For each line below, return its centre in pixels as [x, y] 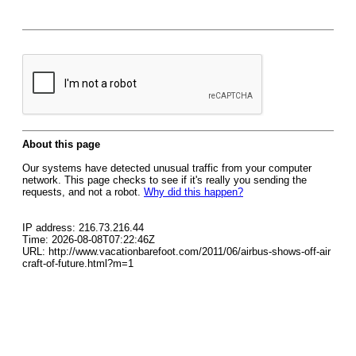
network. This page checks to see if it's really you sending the [164, 180]
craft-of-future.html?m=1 [78, 263]
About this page [61, 144]
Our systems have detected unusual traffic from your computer [167, 168]
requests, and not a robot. [83, 192]
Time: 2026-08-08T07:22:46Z [89, 240]
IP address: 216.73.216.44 [83, 228]
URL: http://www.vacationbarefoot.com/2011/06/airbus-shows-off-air [176, 252]
